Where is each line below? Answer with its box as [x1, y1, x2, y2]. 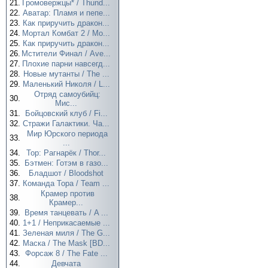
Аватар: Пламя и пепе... [22, 8, 112, 17]
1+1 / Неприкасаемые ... [22, 218, 112, 227]
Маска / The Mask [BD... [22, 239, 112, 248]
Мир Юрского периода [27, 129, 108, 138]
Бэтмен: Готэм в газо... [24, 159, 111, 167]
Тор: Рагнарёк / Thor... [26, 148, 108, 157]
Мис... [55, 99, 80, 108]
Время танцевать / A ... [24, 208, 111, 217]
